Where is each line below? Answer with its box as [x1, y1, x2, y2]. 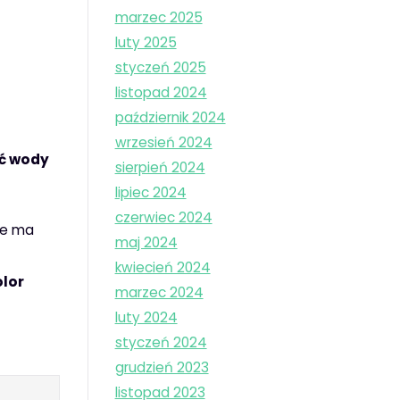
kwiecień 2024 [114, 258, 211, 278]
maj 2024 [114, 233, 178, 253]
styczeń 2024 [114, 333, 207, 353]
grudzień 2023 [114, 358, 209, 378]
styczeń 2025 [114, 58, 206, 78]
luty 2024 [114, 308, 178, 328]
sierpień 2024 [114, 158, 205, 178]
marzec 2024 [114, 283, 204, 303]
